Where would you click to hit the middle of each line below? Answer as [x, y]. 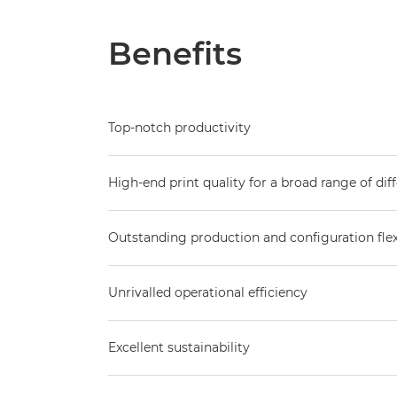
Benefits [175, 53]
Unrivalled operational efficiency [208, 292]
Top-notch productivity [179, 127]
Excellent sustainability [179, 347]
